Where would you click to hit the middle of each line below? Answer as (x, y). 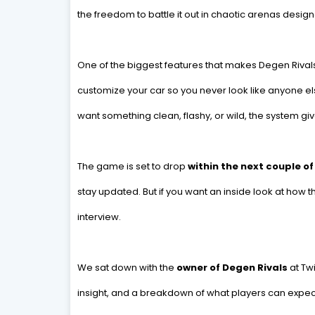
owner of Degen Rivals (232, 268)
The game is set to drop (132, 166)
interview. (99, 217)
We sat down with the (127, 268)
